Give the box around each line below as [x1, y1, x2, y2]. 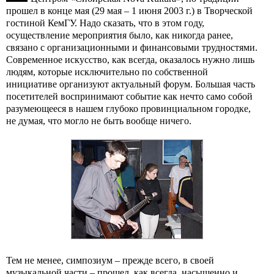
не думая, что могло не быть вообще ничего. [6, 116, 191, 127]
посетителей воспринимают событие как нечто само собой [6, 91, 253, 102]
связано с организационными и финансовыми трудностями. [6, 42, 257, 53]
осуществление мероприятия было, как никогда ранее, [6, 30, 233, 41]
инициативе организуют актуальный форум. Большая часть [6, 79, 255, 90]
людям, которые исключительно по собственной [6, 67, 208, 78]
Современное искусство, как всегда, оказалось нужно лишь [6, 54, 254, 65]
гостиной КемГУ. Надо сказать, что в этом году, [6, 18, 204, 29]
